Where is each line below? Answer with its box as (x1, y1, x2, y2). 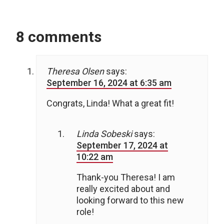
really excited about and (76, 183, 170, 194)
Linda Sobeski (76, 128, 132, 139)
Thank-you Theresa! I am (76, 171, 175, 182)
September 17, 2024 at (76, 139, 168, 150)
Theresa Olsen (46, 65, 104, 76)
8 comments (16, 27, 101, 45)
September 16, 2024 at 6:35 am (46, 77, 171, 88)
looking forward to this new (76, 194, 184, 205)
